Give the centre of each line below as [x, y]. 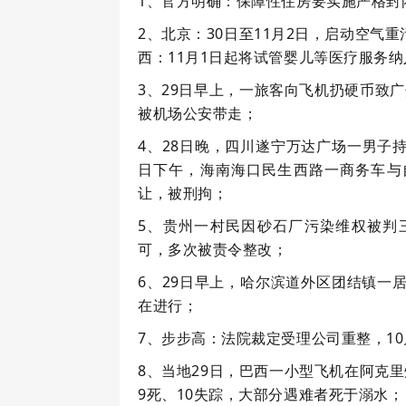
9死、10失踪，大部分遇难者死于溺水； [271, 394]
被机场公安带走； [198, 113]
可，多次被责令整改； [213, 249]
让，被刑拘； [183, 193]
